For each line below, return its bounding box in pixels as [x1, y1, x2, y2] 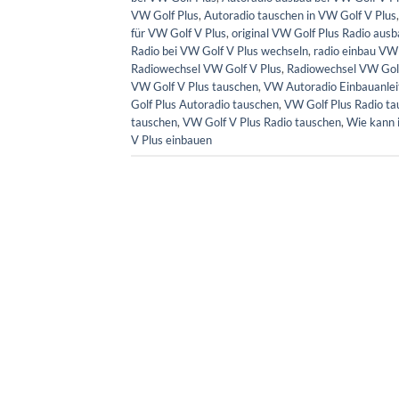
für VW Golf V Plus [131, 25, 226, 40]
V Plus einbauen [131, 132, 212, 147]
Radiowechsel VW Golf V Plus [131, 61, 281, 76]
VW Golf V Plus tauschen [131, 78, 258, 94]
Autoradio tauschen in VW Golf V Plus [204, 7, 396, 22]
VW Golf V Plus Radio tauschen [183, 114, 341, 129]
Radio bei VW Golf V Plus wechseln [131, 43, 308, 58]
